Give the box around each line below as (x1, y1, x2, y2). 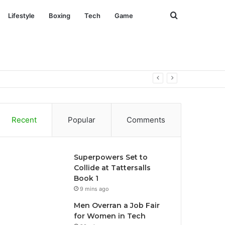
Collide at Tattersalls (74, 163, 151, 172)
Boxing (49, 12, 70, 20)
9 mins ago (80, 185, 109, 192)
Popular (68, 115, 95, 125)
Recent (11, 115, 37, 125)
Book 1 (74, 174, 99, 183)
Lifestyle (8, 12, 35, 20)
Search (177, 10, 203, 20)
